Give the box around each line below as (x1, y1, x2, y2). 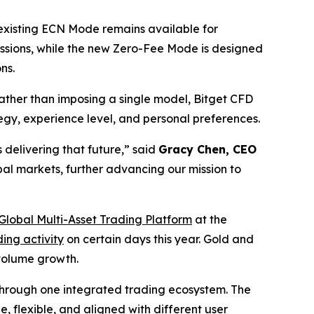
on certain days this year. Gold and (64, 232, 254, 247)
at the (192, 212, 227, 227)
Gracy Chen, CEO (158, 142, 257, 157)
